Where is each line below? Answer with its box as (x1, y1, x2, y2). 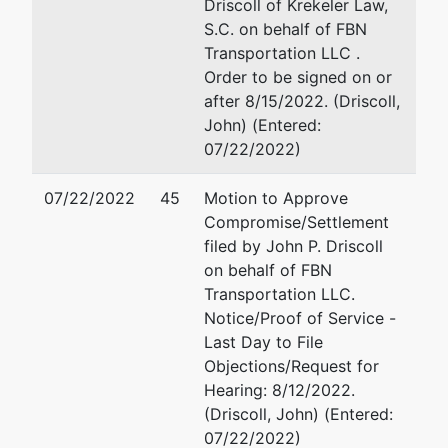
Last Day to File (204, 332, 323, 352)
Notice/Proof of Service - (204, 308, 396, 328)
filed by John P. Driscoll (204, 236, 383, 256)
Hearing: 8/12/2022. (204, 380, 355, 400)
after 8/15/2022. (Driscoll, (204, 91, 400, 111)
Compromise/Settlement (204, 212, 389, 232)
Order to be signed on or (204, 67, 392, 87)
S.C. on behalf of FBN (204, 19, 367, 39)
